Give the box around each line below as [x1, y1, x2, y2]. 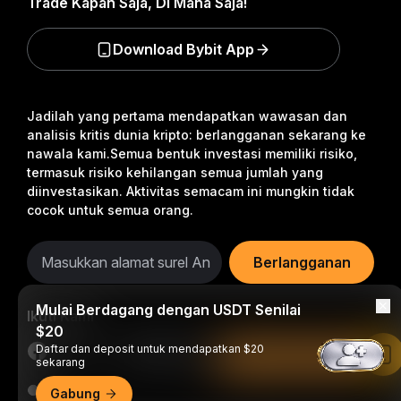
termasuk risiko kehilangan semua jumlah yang [27, 165, 323, 180]
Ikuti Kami [27, 307, 94, 325]
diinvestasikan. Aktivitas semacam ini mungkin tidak [27, 183, 354, 199]
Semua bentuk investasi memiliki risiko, [110, 146, 357, 161]
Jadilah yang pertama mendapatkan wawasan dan [27, 108, 347, 124]
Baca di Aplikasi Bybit [227, 350, 340, 363]
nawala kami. [27, 146, 110, 161]
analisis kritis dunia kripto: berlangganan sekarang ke [27, 127, 366, 142]
